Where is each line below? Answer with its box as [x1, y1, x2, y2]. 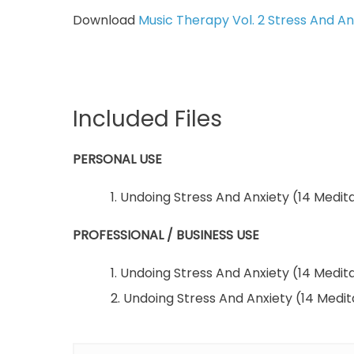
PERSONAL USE [73, 149, 162, 168]
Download [73, 11, 138, 30]
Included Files [73, 104, 222, 135]
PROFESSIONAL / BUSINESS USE [73, 225, 259, 244]
